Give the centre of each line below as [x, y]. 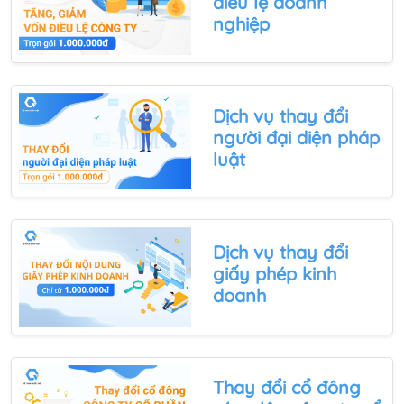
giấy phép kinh [275, 273]
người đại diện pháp [296, 137]
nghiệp [241, 24]
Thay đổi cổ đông [287, 388]
